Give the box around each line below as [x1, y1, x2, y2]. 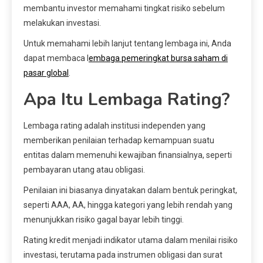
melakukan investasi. [23, 18, 101, 28]
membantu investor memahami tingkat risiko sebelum [23, 4, 225, 14]
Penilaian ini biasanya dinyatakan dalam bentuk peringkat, [23, 186, 237, 195]
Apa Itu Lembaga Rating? [23, 87, 230, 112]
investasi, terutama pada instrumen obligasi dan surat [23, 250, 222, 260]
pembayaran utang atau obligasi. [23, 165, 145, 175]
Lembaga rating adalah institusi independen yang [23, 121, 205, 131]
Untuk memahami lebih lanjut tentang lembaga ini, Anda [23, 39, 231, 49]
